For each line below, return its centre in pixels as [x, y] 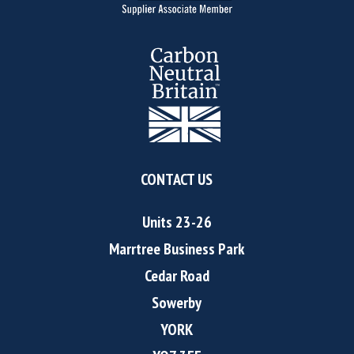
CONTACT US [177, 180]
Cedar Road [177, 276]
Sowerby [177, 303]
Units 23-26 [177, 222]
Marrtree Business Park [177, 249]
